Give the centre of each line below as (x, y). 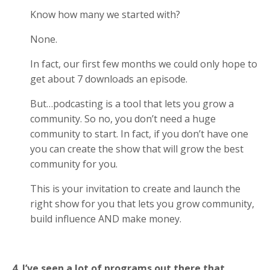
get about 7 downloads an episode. (109, 79)
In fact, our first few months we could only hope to (144, 64)
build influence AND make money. (108, 218)
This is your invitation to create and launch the (135, 188)
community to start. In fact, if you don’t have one (139, 133)
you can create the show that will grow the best (137, 149)
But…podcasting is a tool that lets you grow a (132, 103)
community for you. (75, 164)
